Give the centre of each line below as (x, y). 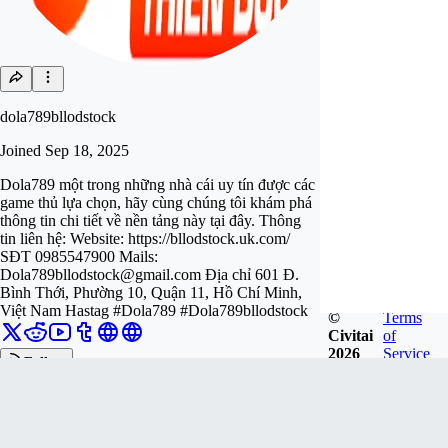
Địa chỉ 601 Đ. (250, 274)
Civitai (350, 335)
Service (406, 353)
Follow (44, 362)
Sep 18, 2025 (87, 150)
